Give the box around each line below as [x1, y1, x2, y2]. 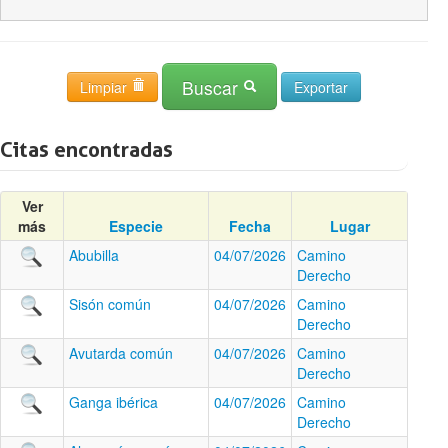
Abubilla [69, 245, 119, 265]
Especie [109, 216, 163, 236]
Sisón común [69, 294, 151, 314]
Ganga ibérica [69, 392, 158, 412]
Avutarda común [69, 343, 173, 363]
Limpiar [80, 76, 131, 97]
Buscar [182, 75, 243, 100]
